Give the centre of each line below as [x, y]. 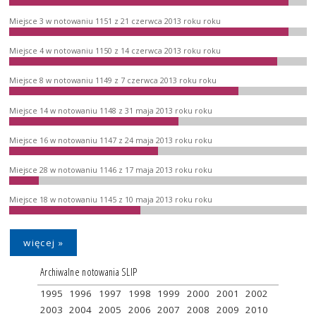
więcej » [43, 243]
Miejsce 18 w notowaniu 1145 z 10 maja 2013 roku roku [111, 200]
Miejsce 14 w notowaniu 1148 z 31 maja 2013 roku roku [111, 110]
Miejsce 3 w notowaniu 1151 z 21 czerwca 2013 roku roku [115, 21]
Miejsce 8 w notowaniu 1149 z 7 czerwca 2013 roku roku [113, 81]
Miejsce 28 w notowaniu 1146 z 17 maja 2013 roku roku [111, 170]
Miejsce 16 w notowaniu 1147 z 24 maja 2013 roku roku [111, 140]
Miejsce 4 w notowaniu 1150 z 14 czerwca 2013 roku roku [115, 50]
